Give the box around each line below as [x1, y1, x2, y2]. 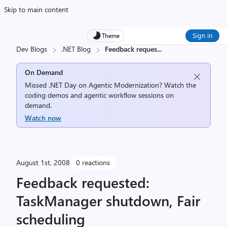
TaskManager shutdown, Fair [16, 191, 200, 210]
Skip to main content [4, 5, 68, 14]
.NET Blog [61, 44, 91, 54]
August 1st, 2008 [16, 158, 70, 167]
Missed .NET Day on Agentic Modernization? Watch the [25, 80, 196, 90]
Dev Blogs [16, 44, 47, 54]
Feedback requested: [16, 173, 149, 192]
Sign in [193, 31, 212, 40]
